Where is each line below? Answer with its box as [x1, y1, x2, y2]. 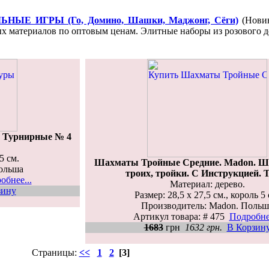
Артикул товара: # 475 [133, 211, 229, 222]
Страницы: [31, 247, 79, 258]
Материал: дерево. [169, 178, 245, 189]
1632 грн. [184, 222, 222, 232]
